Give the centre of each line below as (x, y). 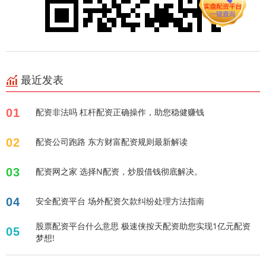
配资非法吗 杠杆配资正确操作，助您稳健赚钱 (120, 112)
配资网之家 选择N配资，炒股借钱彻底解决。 (119, 171)
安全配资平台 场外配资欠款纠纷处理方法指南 (120, 201)
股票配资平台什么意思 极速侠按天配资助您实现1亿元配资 (143, 226)
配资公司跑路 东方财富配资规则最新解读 (112, 141)
